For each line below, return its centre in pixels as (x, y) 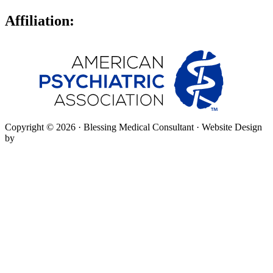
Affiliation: (40, 21)
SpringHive (39, 138)
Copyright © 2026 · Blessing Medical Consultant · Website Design (133, 127)
